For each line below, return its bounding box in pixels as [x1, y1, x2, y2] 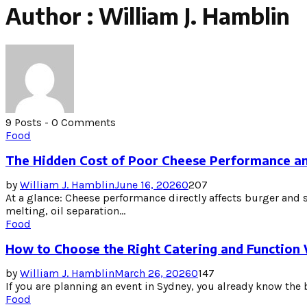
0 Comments [51, 115, 116, 129]
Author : [5, 2, 99, 30]
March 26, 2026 [114, 266, 191, 280]
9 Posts [5, 115, 42, 129]
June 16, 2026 [114, 177, 182, 191]
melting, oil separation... [5, 204, 125, 217]
